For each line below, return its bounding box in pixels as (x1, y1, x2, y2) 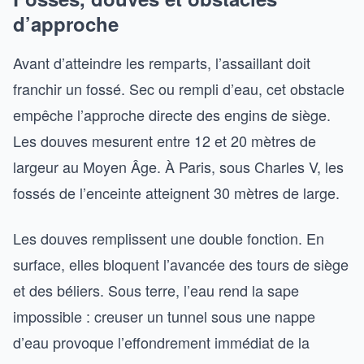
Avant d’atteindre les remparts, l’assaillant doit (13, 51, 310, 73)
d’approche (13, 9, 119, 37)
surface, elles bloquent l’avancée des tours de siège (13, 253, 349, 275)
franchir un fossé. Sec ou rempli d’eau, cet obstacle (13, 77, 344, 99)
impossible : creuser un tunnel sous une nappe (13, 305, 315, 327)
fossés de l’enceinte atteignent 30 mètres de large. (13, 181, 340, 203)
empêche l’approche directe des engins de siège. (13, 103, 331, 125)
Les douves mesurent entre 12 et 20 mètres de (13, 129, 316, 151)
